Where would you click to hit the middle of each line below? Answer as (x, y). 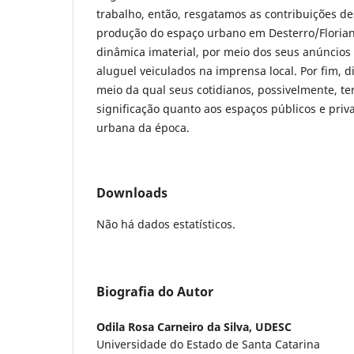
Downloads (132, 193)
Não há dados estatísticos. (166, 224)
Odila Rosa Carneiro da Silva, (176, 327)
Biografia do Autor (155, 292)
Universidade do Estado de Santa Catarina (208, 345)
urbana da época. (143, 128)
